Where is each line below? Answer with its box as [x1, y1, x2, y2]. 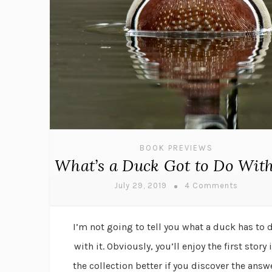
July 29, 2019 [114, 181, 167, 191]
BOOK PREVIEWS [140, 143, 213, 153]
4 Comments [184, 181, 238, 191]
